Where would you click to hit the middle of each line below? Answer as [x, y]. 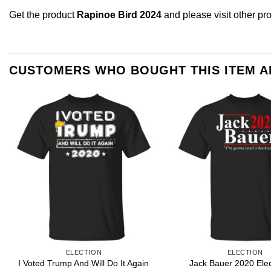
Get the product [43, 15]
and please [188, 15]
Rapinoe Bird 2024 [119, 15]
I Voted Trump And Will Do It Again [84, 263]
